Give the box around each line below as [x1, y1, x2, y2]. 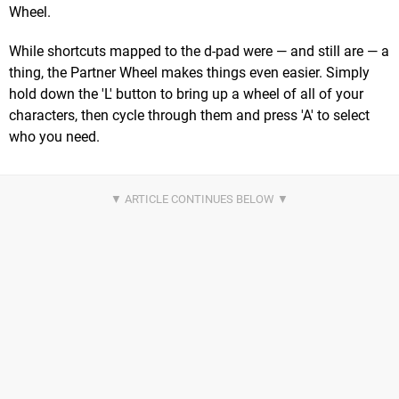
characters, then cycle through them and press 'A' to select [9, 107, 370, 125]
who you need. [9, 128, 100, 146]
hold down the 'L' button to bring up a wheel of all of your [9, 85, 363, 103]
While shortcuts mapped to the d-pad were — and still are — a [9, 43, 389, 61]
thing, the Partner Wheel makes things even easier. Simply [9, 64, 370, 82]
